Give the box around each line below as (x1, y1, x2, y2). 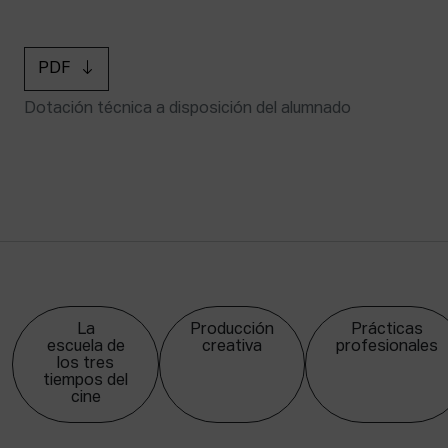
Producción (190, 322, 274, 338)
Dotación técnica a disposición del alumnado (24, 101, 351, 117)
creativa (202, 339, 262, 355)
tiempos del (43, 373, 128, 389)
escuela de (46, 339, 125, 355)
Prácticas (351, 322, 423, 338)
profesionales (336, 339, 438, 355)
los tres (57, 356, 114, 372)
